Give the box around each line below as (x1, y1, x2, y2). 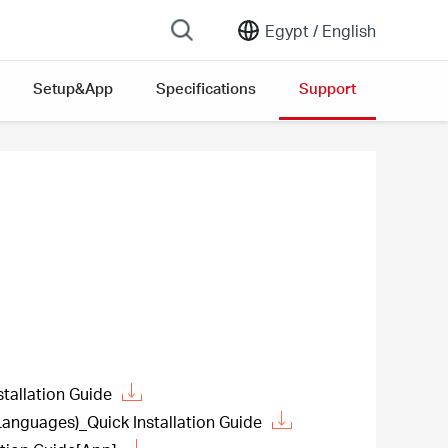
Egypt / (265, 19, 318, 41)
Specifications (156, 78, 256, 98)
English (318, 19, 376, 41)
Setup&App (33, 78, 113, 98)
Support (299, 78, 356, 98)
